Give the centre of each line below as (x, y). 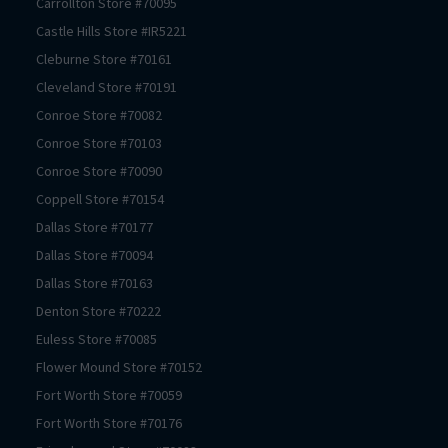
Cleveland (65, 86)
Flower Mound (78, 366)
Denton (57, 310)
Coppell (59, 198)
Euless (55, 338)
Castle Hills (68, 30)
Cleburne (63, 58)
